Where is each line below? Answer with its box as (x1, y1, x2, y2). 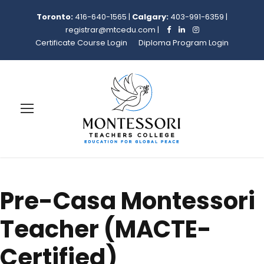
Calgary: (132, 11, 169, 22)
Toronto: (37, 11, 73, 22)
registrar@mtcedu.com (65, 24, 156, 35)
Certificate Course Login (35, 37, 127, 48)
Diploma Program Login (138, 37, 229, 48)
